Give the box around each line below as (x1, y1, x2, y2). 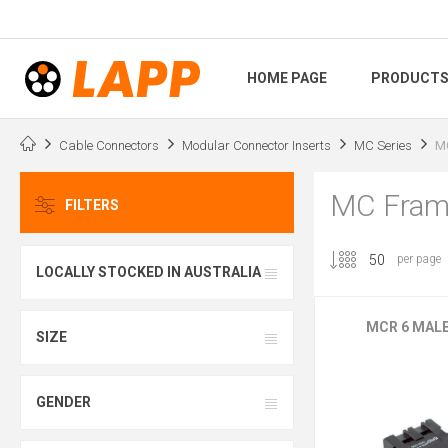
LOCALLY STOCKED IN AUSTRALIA (36, 264, 261, 281)
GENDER (36, 394, 91, 411)
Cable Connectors (59, 137, 159, 153)
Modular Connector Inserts (182, 137, 331, 153)
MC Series (354, 137, 412, 153)
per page (396, 252, 441, 267)
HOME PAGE (247, 70, 327, 87)
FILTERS (65, 197, 119, 214)
